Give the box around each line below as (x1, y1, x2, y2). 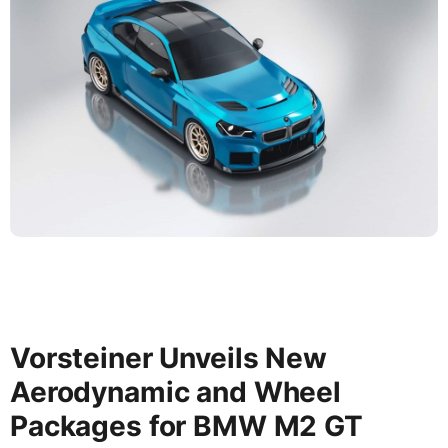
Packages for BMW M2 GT (10, 409, 363, 444)
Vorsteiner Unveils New (10, 341, 327, 376)
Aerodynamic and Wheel (10, 375, 342, 410)
